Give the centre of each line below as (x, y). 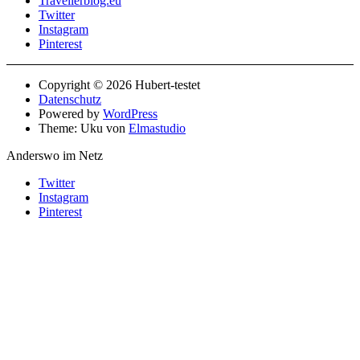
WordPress (130, 113)
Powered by (71, 113)
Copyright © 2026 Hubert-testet (119, 84)
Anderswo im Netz (55, 155)
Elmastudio (157, 128)
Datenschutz (70, 99)
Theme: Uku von (84, 128)
